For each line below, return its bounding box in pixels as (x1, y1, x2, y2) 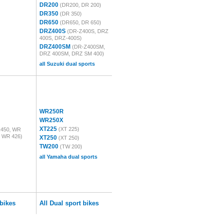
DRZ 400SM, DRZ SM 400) (39, 51, 104, 56)
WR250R (39, 108, 64, 115)
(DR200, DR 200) (60, 2, 101, 8)
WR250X (39, 117, 63, 124)
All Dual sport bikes (39, 200, 99, 207)
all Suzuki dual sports (39, 61, 95, 67)
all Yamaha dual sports (39, 154, 97, 160)
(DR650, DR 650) (60, 19, 101, 25)
